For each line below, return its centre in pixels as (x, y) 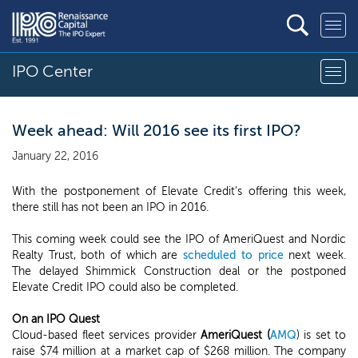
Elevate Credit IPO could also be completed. (125, 287)
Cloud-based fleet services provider (106, 335)
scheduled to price (233, 255)
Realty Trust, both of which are (98, 255)
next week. (315, 255)
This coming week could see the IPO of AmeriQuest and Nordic (179, 239)
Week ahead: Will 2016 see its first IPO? (157, 130)
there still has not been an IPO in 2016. (110, 207)
